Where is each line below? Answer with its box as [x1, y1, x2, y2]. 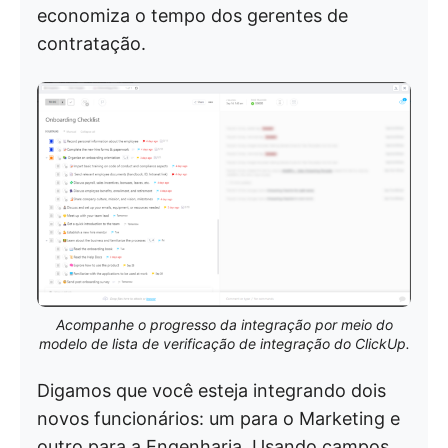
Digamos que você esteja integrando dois [37, 380, 386, 402]
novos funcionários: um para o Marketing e [37, 408, 400, 430]
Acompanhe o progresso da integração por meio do [55, 316, 393, 334]
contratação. [37, 33, 146, 54]
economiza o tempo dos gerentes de [37, 5, 348, 26]
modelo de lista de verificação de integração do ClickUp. [38, 335, 410, 353]
